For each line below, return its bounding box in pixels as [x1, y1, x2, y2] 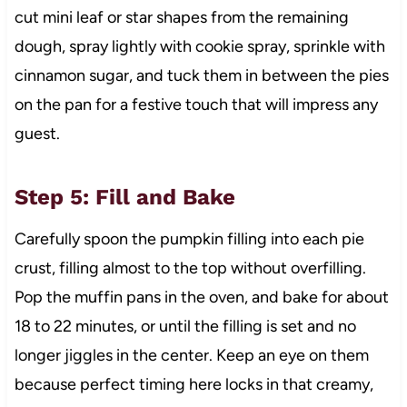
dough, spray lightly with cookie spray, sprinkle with [14, 35, 385, 56]
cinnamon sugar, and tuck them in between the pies [14, 65, 389, 85]
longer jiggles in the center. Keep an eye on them [14, 344, 369, 365]
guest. [14, 123, 60, 144]
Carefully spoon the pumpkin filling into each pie [14, 228, 364, 249]
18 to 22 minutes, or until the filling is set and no [14, 315, 356, 336]
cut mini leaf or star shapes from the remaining [14, 6, 349, 27]
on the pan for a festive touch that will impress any [14, 94, 378, 114]
